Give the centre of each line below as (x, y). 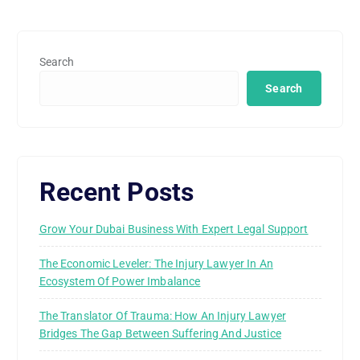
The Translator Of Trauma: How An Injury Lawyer (162, 315)
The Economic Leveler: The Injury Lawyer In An (156, 263)
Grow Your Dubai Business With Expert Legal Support (174, 229)
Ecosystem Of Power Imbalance (120, 281)
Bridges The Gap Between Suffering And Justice (160, 333)
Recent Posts (117, 193)
